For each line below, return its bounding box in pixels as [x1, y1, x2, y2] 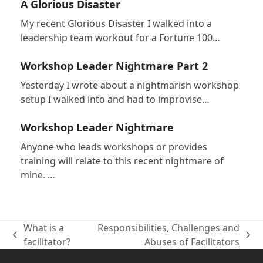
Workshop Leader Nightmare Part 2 [20, 59, 208, 73]
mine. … [20, 168, 55, 182]
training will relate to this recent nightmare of [20, 154, 224, 168]
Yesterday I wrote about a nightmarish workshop [20, 79, 239, 92]
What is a [23, 221, 64, 235]
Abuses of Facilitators [144, 235, 240, 249]
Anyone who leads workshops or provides [20, 140, 207, 154]
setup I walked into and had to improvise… [20, 93, 210, 106]
